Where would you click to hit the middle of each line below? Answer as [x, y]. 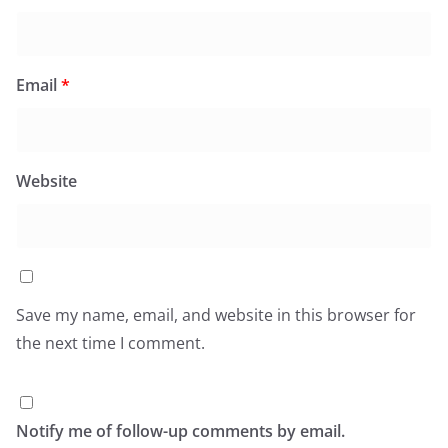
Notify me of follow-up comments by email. [180, 430]
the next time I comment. [110, 342]
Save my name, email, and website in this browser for [216, 314]
